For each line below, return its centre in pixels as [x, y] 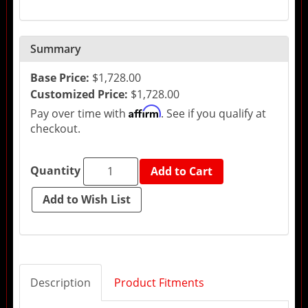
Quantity [55, 170]
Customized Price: [79, 94]
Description [60, 282]
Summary [55, 48]
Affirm [144, 111]
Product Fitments [159, 282]
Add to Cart [181, 172]
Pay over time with [79, 113]
